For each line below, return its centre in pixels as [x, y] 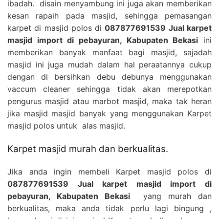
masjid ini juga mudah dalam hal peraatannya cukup [109, 64]
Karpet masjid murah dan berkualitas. [88, 149]
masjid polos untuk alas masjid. [66, 125]
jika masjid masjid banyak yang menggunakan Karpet [109, 113]
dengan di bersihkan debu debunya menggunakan [109, 77]
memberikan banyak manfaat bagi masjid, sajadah [109, 52]
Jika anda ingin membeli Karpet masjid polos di [109, 171]
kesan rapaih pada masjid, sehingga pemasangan [109, 15]
